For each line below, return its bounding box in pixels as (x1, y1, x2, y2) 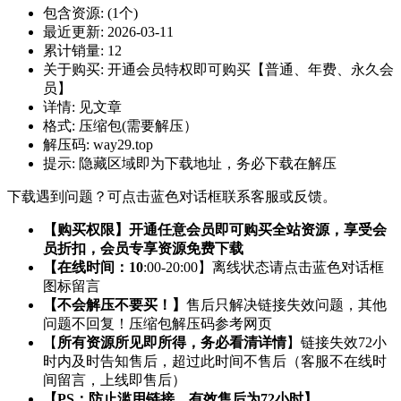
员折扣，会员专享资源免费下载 (43, 241, 243, 257)
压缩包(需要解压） (79, 118, 198, 134)
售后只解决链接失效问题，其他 (186, 297, 387, 313)
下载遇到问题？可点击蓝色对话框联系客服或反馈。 (7, 189, 337, 205)
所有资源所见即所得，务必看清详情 (57, 335, 286, 351)
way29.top (93, 137, 153, 153)
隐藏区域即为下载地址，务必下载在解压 (79, 156, 337, 172)
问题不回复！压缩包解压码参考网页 (43, 316, 272, 332)
